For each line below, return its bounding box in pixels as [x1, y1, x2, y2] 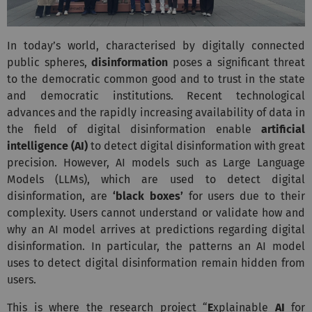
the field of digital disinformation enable [7, 122, 261, 136]
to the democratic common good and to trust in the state [7, 72, 305, 86]
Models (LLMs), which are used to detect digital [7, 172, 305, 186]
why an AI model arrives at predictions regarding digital [7, 222, 305, 236]
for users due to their [182, 189, 305, 203]
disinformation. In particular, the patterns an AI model [7, 239, 305, 253]
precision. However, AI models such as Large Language [7, 155, 305, 169]
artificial [261, 122, 305, 136]
